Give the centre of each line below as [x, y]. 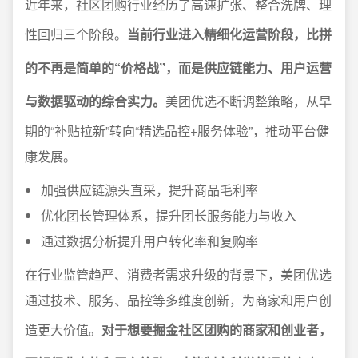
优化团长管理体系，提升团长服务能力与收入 [169, 215]
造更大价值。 [63, 330]
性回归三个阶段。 [76, 34]
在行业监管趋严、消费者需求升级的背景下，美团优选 [178, 274]
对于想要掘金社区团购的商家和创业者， [217, 330]
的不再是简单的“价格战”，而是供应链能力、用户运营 [178, 68]
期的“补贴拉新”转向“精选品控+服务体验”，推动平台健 [177, 131]
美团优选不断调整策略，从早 [249, 101]
